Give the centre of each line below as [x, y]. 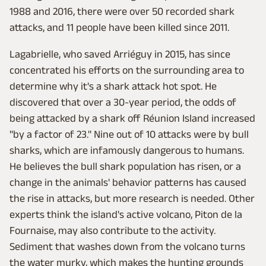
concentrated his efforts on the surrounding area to [127, 70]
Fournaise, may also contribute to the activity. [113, 230]
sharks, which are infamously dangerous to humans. [127, 150]
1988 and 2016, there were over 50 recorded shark [122, 11]
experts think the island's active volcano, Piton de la [126, 214]
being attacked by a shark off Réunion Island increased [132, 118]
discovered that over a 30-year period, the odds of [123, 102]
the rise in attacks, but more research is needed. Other [132, 198]
